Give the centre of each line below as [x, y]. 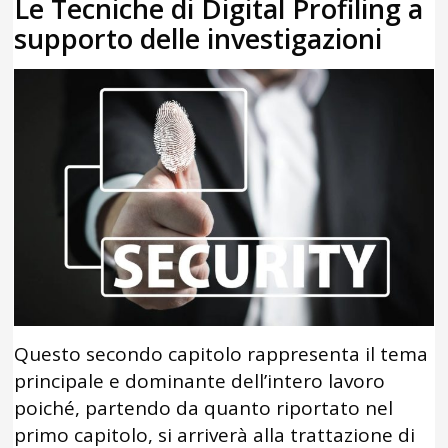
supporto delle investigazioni [198, 39]
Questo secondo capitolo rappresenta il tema [221, 353]
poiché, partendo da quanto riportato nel [204, 407]
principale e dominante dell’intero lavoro [200, 380]
